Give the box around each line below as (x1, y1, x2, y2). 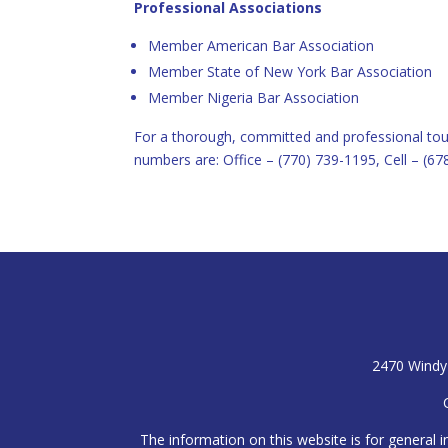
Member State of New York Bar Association (148, 62, 433, 82)
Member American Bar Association (148, 36, 375, 56)
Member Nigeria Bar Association (148, 88, 360, 108)
